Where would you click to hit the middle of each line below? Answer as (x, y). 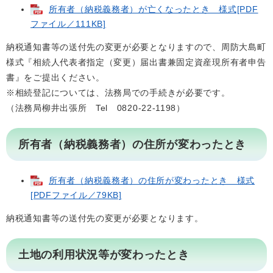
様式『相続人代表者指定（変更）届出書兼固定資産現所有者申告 (136, 62)
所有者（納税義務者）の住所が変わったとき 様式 (152, 180)
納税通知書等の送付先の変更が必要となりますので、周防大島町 (136, 47)
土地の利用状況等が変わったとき (104, 255)
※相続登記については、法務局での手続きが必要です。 (118, 93)
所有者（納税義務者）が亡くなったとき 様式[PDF (154, 9)
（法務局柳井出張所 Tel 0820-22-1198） (96, 108)
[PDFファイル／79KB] (76, 195)
